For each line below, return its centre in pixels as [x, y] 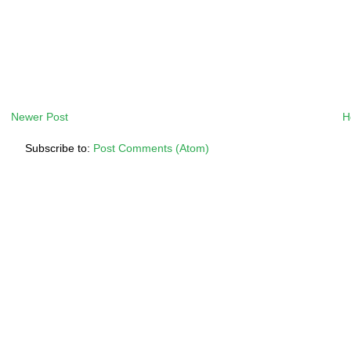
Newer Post [40, 116]
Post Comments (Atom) [151, 148]
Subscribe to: [59, 148]
